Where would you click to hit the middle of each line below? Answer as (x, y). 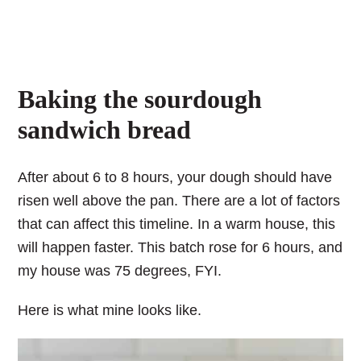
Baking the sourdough (140, 99)
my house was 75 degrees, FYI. (120, 271)
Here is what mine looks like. (110, 311)
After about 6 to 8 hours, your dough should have (175, 178)
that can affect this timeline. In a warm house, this (177, 224)
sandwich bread (105, 129)
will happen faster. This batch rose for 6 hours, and (180, 248)
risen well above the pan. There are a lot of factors (179, 201)
